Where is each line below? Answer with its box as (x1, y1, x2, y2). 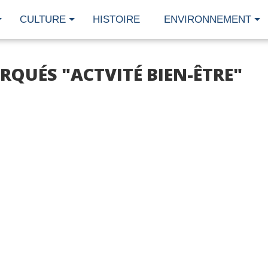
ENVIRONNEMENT (164, 14, 251, 25)
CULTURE (20, 14, 66, 25)
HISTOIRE (93, 14, 140, 25)
